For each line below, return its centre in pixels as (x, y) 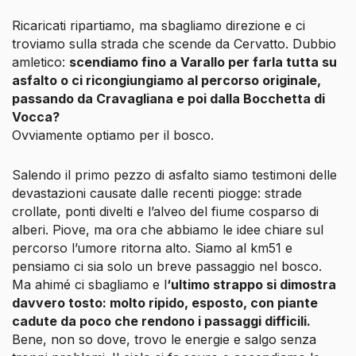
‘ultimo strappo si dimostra (252, 284)
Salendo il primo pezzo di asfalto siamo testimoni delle (174, 174)
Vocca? (36, 117)
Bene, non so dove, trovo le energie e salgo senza (164, 339)
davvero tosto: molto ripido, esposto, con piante (165, 302)
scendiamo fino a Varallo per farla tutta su (203, 62)
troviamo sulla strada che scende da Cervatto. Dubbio (174, 44)
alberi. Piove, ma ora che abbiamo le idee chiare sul (168, 229)
